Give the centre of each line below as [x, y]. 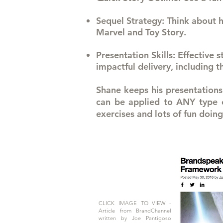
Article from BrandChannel [135, 211]
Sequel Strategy [129, 21]
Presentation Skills [134, 55]
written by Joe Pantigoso [135, 218]
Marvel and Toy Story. [141, 32]
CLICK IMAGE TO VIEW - [135, 203]
